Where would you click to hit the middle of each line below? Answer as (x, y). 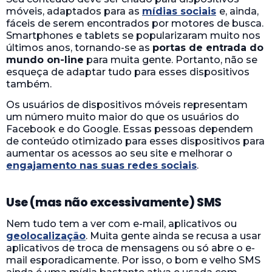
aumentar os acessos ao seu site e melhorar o (119, 153)
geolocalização (46, 236)
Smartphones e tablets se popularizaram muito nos (133, 35)
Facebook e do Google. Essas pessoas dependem (130, 129)
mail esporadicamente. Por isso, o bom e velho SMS (133, 260)
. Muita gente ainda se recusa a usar (173, 236)
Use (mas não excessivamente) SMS (114, 202)
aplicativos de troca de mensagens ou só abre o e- (131, 248)
